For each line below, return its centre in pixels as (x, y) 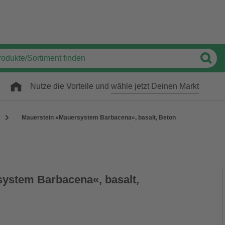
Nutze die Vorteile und (71, 86)
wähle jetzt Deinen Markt (155, 86)
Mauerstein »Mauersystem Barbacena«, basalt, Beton (99, 118)
